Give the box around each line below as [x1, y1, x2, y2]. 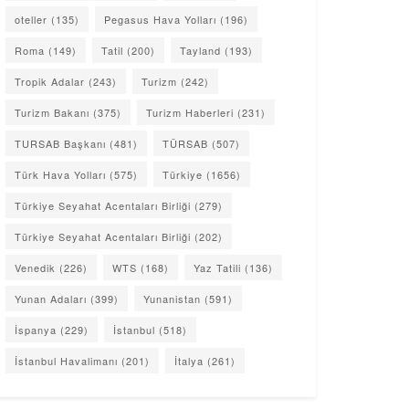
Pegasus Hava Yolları [104, 12, 216, 27]
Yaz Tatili [194, 260, 241, 276]
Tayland [180, 43, 221, 58]
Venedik [15, 260, 56, 276]
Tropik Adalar [15, 74, 85, 89]
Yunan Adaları [15, 291, 87, 307]
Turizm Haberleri [146, 105, 234, 121]
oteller [15, 12, 47, 27]
